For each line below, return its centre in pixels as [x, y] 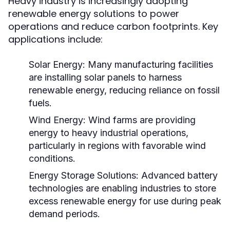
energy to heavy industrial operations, [109, 133]
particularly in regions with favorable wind [117, 146]
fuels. [40, 103]
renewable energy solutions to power [94, 14]
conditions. [52, 158]
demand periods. [64, 214]
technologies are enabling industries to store [122, 188]
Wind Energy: [57, 120]
